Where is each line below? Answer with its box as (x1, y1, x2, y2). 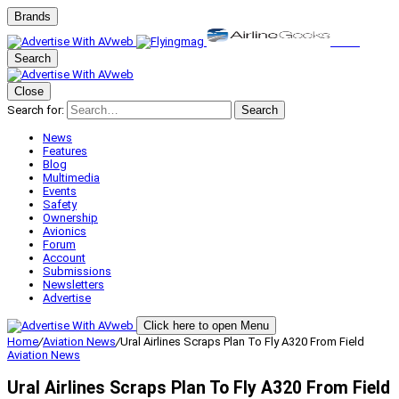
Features (43, 144, 87, 158)
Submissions (43, 265, 111, 278)
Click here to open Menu (143, 319, 269, 332)
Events (43, 184, 77, 198)
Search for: (7, 103, 64, 117)
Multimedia (43, 171, 100, 184)
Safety (43, 198, 77, 211)
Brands (14, 10, 51, 23)
